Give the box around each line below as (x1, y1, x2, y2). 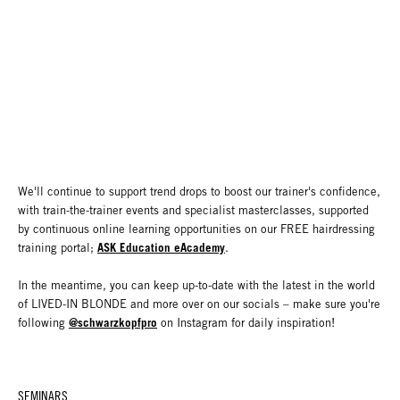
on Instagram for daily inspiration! (157, 316, 342, 330)
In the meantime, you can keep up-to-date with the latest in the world (18, 279, 375, 293)
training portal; (18, 241, 97, 255)
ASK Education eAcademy (97, 240, 225, 255)
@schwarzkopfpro (69, 315, 157, 330)
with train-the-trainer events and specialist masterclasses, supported (18, 204, 369, 218)
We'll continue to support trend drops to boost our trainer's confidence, (18, 185, 380, 199)
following (18, 316, 69, 330)
